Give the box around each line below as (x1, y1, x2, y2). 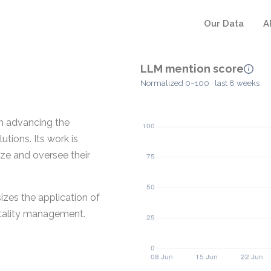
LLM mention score (140, 62, 244, 75)
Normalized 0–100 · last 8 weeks (140, 79, 260, 88)
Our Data (204, 18, 244, 29)
